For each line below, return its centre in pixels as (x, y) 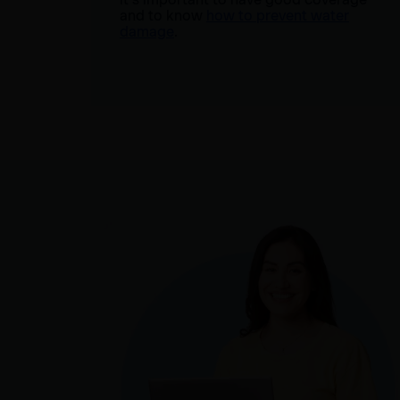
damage (147, 31)
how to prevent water (278, 15)
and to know (163, 15)
